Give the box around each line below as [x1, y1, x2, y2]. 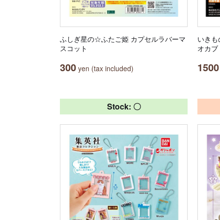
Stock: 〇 [107, 101, 141, 112]
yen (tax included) [76, 63, 134, 73]
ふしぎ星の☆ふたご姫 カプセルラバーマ [60, 34, 186, 44]
